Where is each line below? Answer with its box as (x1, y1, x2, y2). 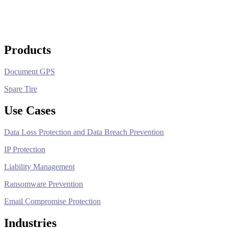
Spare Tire (4, 84, 37, 94)
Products (4, 43, 51, 57)
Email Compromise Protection (4, 197, 101, 206)
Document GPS (4, 67, 55, 76)
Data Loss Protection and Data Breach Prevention (4, 128, 164, 137)
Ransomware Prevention (4, 180, 83, 189)
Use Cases (4, 104, 55, 118)
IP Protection (4, 145, 45, 154)
